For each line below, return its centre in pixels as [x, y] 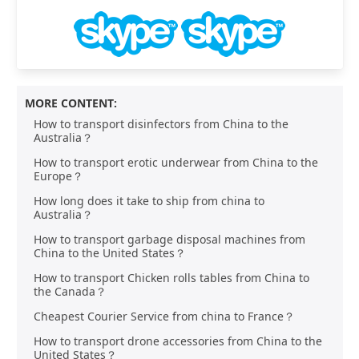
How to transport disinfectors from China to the [161, 123]
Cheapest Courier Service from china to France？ [164, 316]
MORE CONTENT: [71, 103]
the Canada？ [70, 291]
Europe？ [58, 175]
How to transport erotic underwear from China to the [175, 162]
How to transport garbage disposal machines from [169, 239]
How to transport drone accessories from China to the [177, 341]
